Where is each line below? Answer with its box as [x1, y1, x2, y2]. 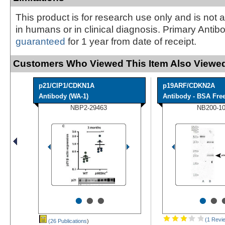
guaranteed [16, 36, 65, 47]
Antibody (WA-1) [39, 92, 88, 100]
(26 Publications [47, 217, 87, 224]
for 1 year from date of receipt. [65, 36, 196, 47]
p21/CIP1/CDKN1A [39, 81, 94, 89]
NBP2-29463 [70, 103, 107, 111]
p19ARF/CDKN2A [163, 81, 215, 89]
